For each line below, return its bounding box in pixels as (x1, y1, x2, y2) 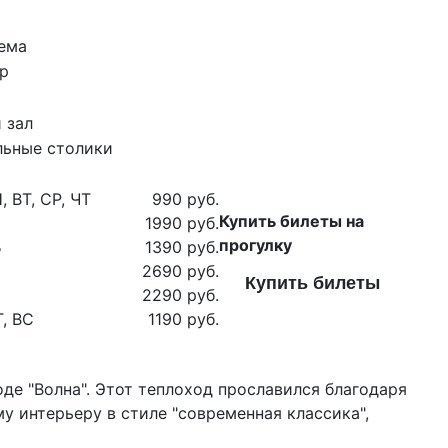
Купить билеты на (219, 211, 364, 232)
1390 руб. (145, 237, 219, 258)
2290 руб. (142, 285, 219, 306)
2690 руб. (142, 261, 219, 282)
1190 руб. (148, 309, 219, 330)
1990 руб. (145, 213, 219, 234)
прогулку (219, 235, 292, 256)
